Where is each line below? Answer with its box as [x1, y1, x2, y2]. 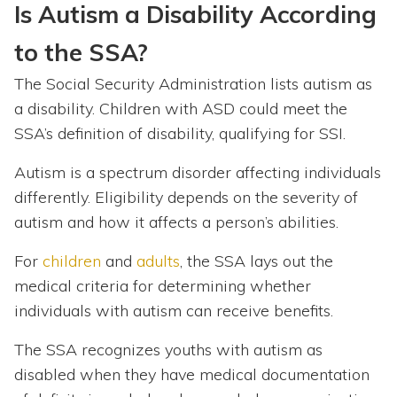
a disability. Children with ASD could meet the [14, 98, 347, 120]
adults [136, 251, 180, 272]
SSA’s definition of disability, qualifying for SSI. [14, 123, 346, 144]
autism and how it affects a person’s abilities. [14, 212, 339, 233]
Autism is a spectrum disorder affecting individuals [14, 162, 381, 183]
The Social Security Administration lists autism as [14, 74, 372, 95]
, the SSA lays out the [180, 251, 333, 272]
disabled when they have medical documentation [14, 364, 370, 385]
